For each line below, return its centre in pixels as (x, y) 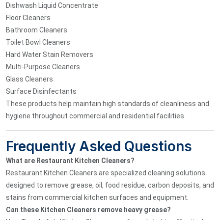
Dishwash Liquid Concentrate (52, 5)
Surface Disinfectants (41, 91)
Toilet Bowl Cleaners (38, 42)
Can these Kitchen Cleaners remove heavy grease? (88, 209)
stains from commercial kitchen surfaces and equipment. (97, 197)
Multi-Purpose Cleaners (43, 67)
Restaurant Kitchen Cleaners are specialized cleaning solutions (106, 173)
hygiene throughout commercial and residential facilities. (96, 116)
